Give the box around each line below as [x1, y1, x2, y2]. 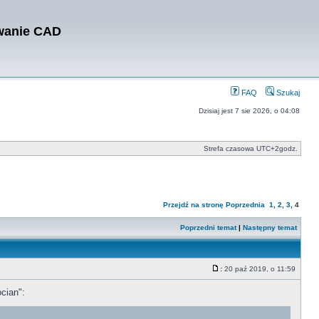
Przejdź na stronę [163, 201, 224, 209]
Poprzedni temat [180, 224, 236, 231]
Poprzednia [226, 201, 265, 209]
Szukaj [274, 88, 300, 97]
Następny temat [243, 224, 297, 231]
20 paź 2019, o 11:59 [222, 265, 298, 273]
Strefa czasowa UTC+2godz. [204, 145, 298, 152]
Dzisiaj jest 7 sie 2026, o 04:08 [199, 107, 300, 115]
